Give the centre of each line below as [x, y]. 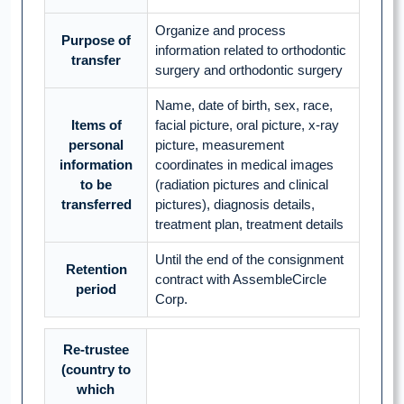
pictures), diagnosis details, [235, 205]
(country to [96, 370]
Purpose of [96, 41]
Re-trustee [96, 350]
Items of [96, 125]
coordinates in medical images [244, 165]
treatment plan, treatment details [249, 225]
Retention [96, 270]
